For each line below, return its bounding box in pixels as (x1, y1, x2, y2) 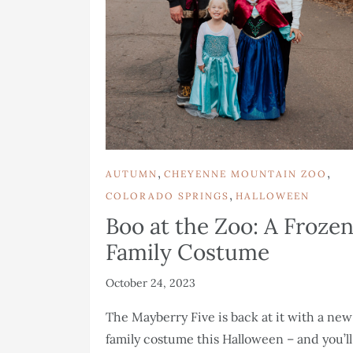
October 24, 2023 (106, 276, 195, 291)
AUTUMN (106, 168, 158, 180)
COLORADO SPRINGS (106, 190, 229, 203)
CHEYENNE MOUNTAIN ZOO (164, 168, 327, 180)
